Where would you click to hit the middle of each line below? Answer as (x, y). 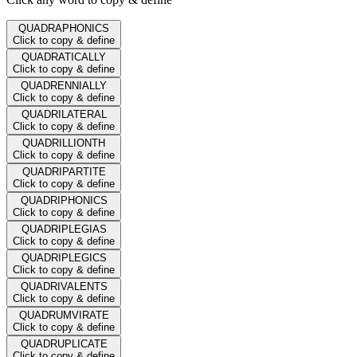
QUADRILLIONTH (64, 143)
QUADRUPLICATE (64, 343)
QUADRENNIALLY (64, 85)
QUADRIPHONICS (64, 200)
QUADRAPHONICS (64, 28)
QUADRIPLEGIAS (64, 229)
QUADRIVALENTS (64, 286)
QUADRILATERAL (64, 114)
